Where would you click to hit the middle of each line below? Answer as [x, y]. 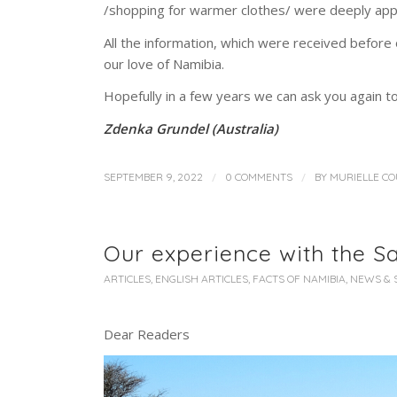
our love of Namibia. [164, 63]
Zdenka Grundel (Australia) [191, 129]
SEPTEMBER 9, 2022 [154, 176]
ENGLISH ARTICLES [202, 278]
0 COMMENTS [259, 176]
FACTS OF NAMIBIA [300, 278]
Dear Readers [147, 334]
